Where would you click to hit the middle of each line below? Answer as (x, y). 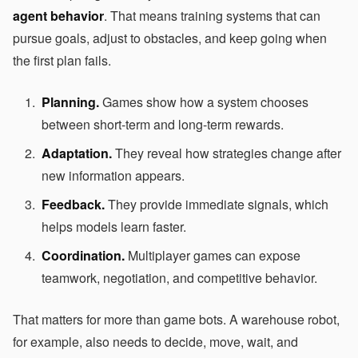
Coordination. (83, 255)
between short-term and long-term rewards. (163, 124)
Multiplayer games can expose (213, 255)
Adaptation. (77, 153)
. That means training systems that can (212, 15)
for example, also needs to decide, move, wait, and (155, 341)
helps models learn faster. (114, 226)
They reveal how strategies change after (227, 153)
